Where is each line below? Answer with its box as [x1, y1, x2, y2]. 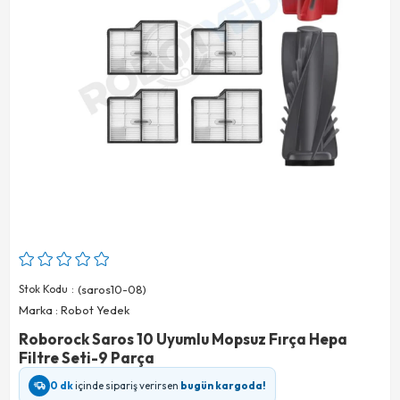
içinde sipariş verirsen [73, 378, 180, 392]
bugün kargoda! [180, 378, 266, 392]
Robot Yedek [61, 302, 129, 317]
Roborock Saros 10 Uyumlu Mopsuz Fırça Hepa [19, 329, 347, 348]
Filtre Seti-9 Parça [19, 347, 154, 367]
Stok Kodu [19, 281, 68, 296]
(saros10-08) [78, 281, 146, 296]
